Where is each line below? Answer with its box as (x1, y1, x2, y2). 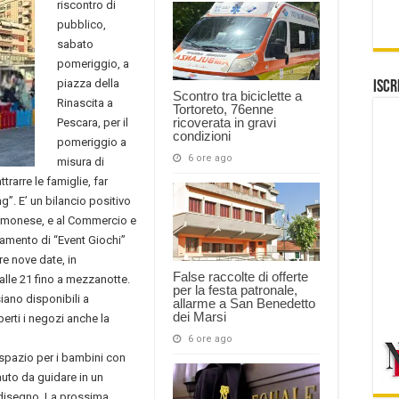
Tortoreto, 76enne (173, 101, 273, 117)
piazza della (57, 76, 119, 90)
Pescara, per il (57, 115, 128, 129)
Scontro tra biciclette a (173, 87, 302, 103)
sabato (57, 37, 94, 51)
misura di (57, 154, 104, 168)
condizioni (173, 127, 231, 143)
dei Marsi (173, 308, 226, 324)
